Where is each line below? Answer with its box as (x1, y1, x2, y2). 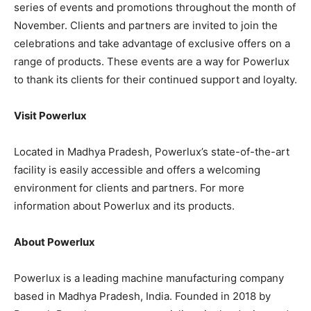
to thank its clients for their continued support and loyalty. (14, 73, 297, 87)
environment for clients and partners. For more (14, 181, 244, 195)
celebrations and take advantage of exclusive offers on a (14, 37, 290, 51)
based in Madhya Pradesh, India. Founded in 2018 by (14, 289, 271, 303)
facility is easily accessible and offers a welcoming (14, 163, 260, 177)
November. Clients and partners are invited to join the (14, 19, 278, 33)
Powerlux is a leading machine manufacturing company (14, 271, 284, 285)
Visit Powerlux (14, 109, 87, 123)
